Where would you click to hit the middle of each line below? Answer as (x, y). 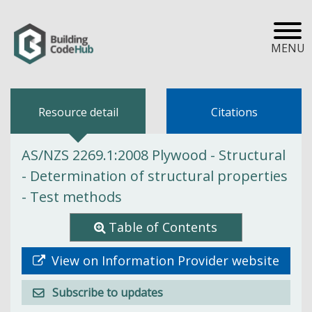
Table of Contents (163, 227)
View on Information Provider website (164, 260)
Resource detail (78, 112)
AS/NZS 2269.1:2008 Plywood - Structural (154, 155)
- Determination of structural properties (155, 175)
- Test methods (72, 196)
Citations (234, 112)
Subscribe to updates (108, 292)
